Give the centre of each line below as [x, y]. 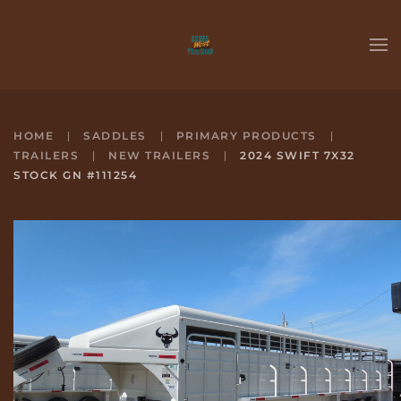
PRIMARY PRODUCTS [246, 136]
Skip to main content [104, 50]
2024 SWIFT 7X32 [298, 155]
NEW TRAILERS [159, 155]
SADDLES [115, 136]
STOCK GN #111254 [75, 175]
